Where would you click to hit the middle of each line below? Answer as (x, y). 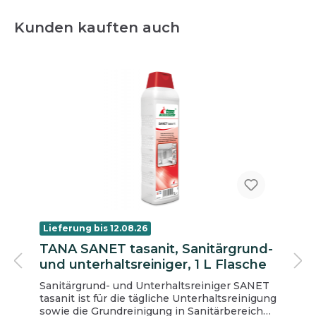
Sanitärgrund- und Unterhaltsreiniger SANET (136, 285)
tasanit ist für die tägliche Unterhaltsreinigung (158, 298)
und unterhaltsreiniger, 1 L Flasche (153, 264)
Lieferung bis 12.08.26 (95, 228)
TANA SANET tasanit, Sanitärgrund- (156, 249)
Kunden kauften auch (97, 27)
